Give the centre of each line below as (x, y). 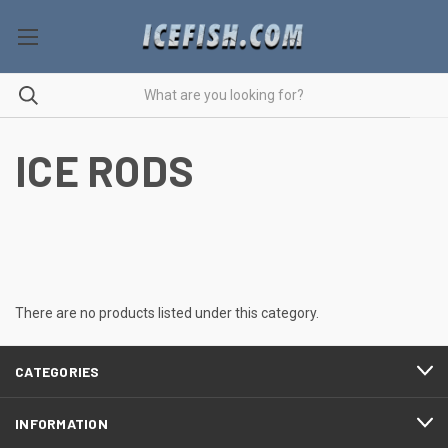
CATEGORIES (57, 371)
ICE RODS (104, 169)
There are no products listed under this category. (167, 312)
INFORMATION (61, 423)
